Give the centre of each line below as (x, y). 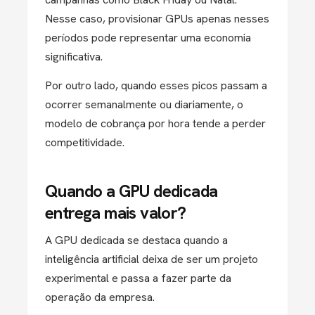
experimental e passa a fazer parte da (138, 278)
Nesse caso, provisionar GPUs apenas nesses (157, 19)
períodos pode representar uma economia (148, 38)
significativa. (74, 57)
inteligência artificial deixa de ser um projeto (152, 259)
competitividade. (85, 142)
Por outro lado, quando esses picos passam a (156, 85)
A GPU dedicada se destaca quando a (136, 240)
